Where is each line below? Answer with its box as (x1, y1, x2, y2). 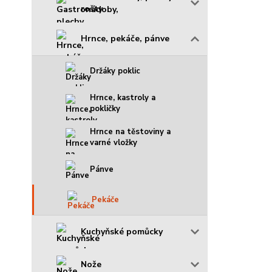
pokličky (90, 103, 120, 114)
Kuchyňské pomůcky (81, 226, 163, 237)
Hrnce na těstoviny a (90, 126, 171, 137)
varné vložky (90, 137, 137, 148)
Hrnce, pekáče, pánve (81, 33, 169, 44)
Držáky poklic (90, 66, 140, 76)
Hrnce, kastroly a (90, 92, 155, 103)
